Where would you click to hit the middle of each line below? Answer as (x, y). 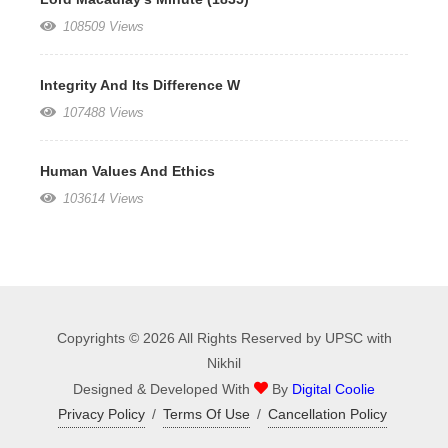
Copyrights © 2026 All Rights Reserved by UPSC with (224, 337)
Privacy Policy (101, 413)
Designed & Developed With (163, 388)
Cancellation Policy (327, 413)
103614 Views (101, 198)
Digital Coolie (333, 388)
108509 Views (101, 26)
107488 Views (101, 112)
